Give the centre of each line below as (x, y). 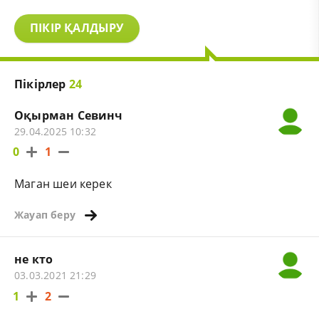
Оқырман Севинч (69, 115)
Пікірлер (42, 84)
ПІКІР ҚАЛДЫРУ (77, 28)
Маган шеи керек (63, 183)
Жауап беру (45, 215)
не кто (34, 260)
